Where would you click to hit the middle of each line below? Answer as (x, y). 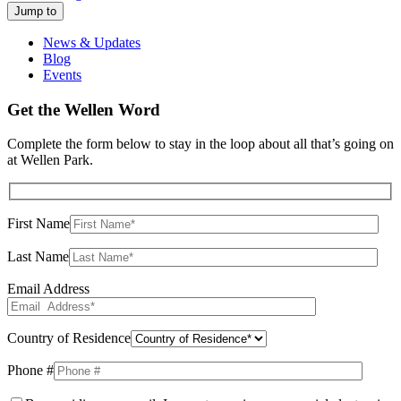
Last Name (38, 256)
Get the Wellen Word (84, 109)
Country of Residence (69, 337)
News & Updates (92, 42)
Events (62, 74)
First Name (38, 223)
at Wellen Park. (50, 160)
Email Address (48, 288)
